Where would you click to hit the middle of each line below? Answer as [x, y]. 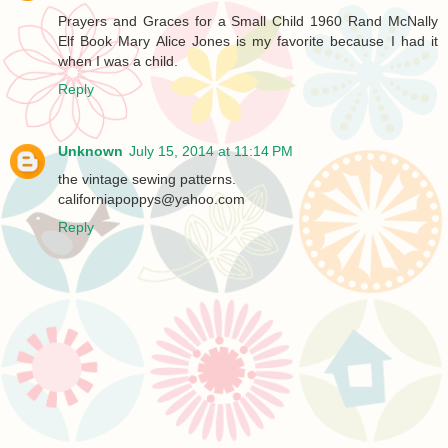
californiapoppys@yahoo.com [151, 199]
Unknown [90, 151]
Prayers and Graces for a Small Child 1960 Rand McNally [248, 21]
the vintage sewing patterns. [147, 179]
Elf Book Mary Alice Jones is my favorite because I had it [248, 41]
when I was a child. [118, 61]
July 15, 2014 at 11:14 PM [211, 151]
